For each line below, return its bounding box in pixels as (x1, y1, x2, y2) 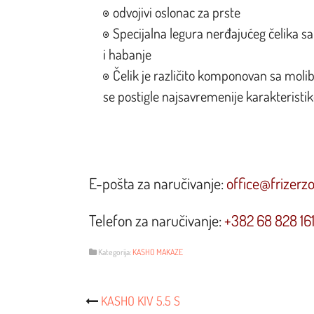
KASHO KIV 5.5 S (101, 292, 180, 308)
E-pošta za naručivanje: (89, 172, 226, 193)
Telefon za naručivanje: (89, 210, 224, 230)
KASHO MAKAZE (132, 246, 183, 257)
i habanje (103, 44, 151, 63)
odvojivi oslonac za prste (113, 2, 240, 21)
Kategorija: (97, 246, 132, 257)
